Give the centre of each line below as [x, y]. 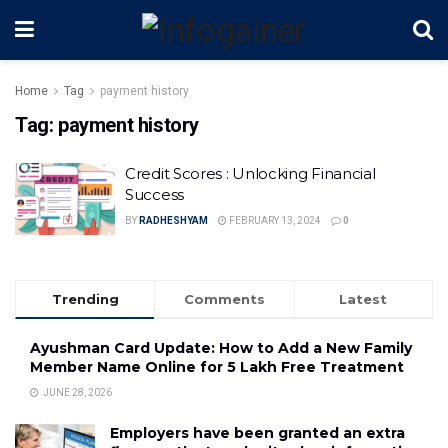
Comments [224, 298]
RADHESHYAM [173, 220]
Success [154, 194]
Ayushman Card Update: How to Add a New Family [221, 347]
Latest [363, 298]
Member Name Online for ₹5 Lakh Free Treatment [217, 366]
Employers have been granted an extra [257, 432]
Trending [85, 298]
